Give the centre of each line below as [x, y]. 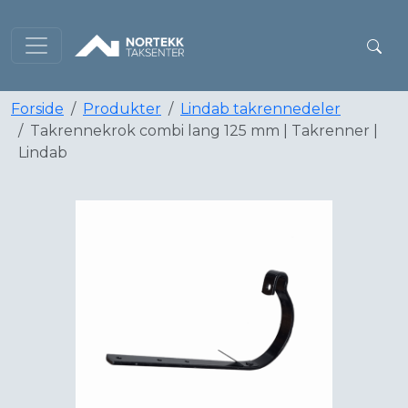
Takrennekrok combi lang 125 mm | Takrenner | [204, 131]
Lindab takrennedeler [260, 109]
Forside [37, 109]
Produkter [122, 109]
